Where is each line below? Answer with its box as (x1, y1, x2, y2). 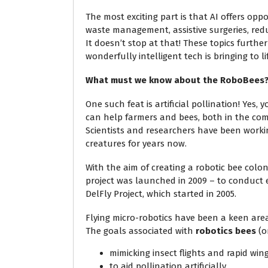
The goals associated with (86, 226, 196, 236)
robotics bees (196, 226, 256, 236)
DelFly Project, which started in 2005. (86, 188, 239, 199)
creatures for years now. (86, 138, 189, 149)
